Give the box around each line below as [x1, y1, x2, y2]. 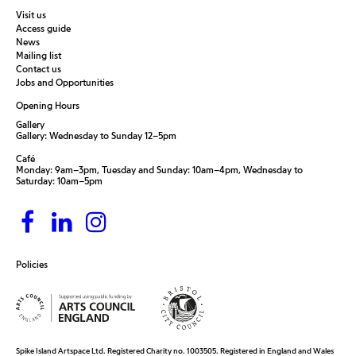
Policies [16, 258, 48, 270]
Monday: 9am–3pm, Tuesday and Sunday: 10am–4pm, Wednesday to [16, 164, 303, 176]
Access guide [16, 22, 71, 34]
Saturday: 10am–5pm [16, 175, 103, 187]
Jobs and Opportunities [16, 76, 114, 88]
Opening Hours [16, 99, 79, 111]
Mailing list [16, 49, 61, 61]
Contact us [16, 63, 61, 75]
